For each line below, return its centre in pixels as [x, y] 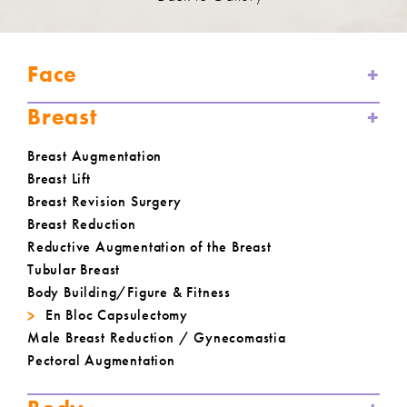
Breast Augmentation [95, 156]
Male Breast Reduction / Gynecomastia [157, 338]
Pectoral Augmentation [101, 361]
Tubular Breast [74, 270]
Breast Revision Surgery [104, 202]
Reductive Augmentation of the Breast [149, 247]
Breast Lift [59, 179]
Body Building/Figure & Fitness [129, 293]
